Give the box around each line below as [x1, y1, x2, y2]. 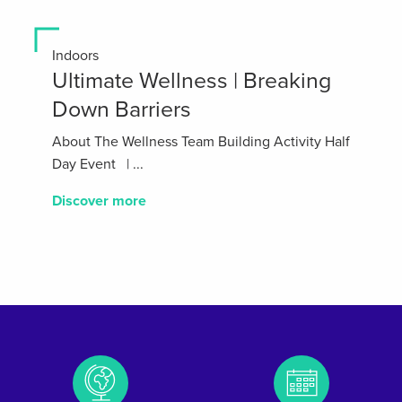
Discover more [52, 191, 146, 210]
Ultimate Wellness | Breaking [52, 66, 331, 94]
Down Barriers [52, 95, 191, 123]
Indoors [52, 46, 99, 65]
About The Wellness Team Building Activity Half [52, 132, 350, 151]
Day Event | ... [52, 154, 144, 173]
